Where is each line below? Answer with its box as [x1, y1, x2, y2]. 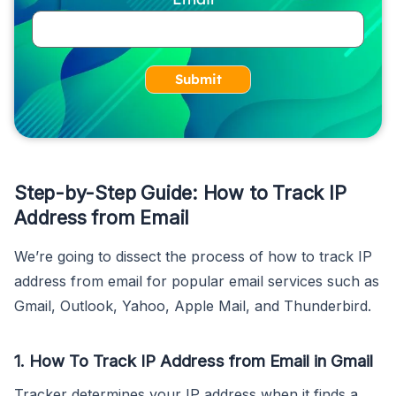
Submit [174, 71, 222, 88]
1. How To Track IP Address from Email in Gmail [14, 350, 373, 370]
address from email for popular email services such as [14, 271, 379, 290]
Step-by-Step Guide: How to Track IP [14, 180, 346, 204]
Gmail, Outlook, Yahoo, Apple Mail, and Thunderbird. [14, 296, 371, 315]
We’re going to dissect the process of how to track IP [14, 247, 372, 265]
